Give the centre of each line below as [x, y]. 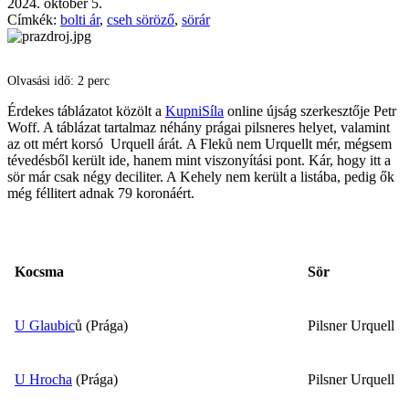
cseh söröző [141, 19]
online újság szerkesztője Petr [310, 110]
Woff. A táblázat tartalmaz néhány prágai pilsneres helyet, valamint [199, 127]
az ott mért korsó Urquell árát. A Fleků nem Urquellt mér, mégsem [199, 143]
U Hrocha [43, 379]
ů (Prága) [101, 325]
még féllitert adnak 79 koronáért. [101, 193]
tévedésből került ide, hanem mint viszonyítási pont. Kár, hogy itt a [199, 160]
